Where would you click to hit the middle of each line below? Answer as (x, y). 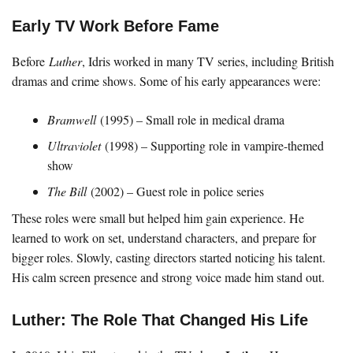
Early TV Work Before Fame (115, 26)
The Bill (67, 191)
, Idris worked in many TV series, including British (208, 61)
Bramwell (72, 119)
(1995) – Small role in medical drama (190, 119)
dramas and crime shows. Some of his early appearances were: (166, 81)
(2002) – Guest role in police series (175, 191)
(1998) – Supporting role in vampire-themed (212, 145)
